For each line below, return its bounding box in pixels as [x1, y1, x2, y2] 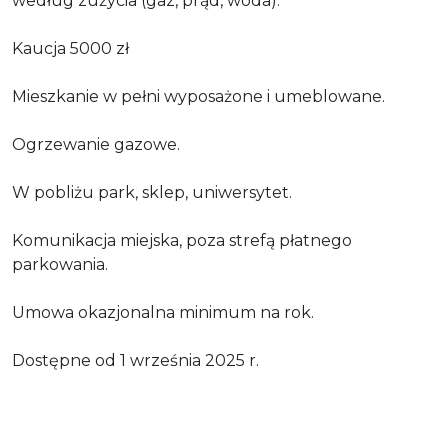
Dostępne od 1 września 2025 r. [12, 350, 259, 370]
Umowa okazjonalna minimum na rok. [12, 302, 314, 322]
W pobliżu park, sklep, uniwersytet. [12, 182, 292, 202]
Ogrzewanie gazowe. [12, 134, 180, 154]
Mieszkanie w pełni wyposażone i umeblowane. [12, 86, 385, 106]
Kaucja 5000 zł [12, 38, 129, 58]
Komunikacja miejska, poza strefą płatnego [12, 230, 352, 250]
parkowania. [12, 254, 108, 274]
